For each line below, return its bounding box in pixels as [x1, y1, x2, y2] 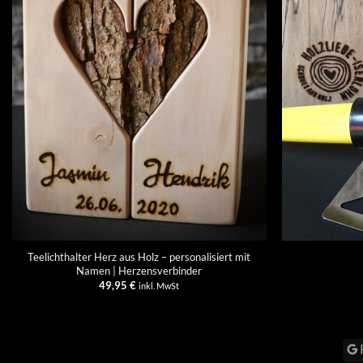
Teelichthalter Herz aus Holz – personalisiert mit [28, 250, 251, 263]
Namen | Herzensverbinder [76, 263, 203, 277]
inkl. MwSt [139, 280, 180, 291]
